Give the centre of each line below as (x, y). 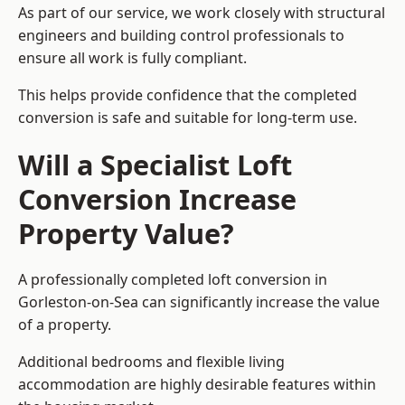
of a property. (65, 325)
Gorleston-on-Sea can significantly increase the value (199, 302)
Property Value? (126, 234)
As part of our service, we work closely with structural (202, 13)
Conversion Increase (157, 199)
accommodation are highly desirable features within (197, 385)
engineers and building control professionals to (181, 36)
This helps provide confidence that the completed (188, 95)
